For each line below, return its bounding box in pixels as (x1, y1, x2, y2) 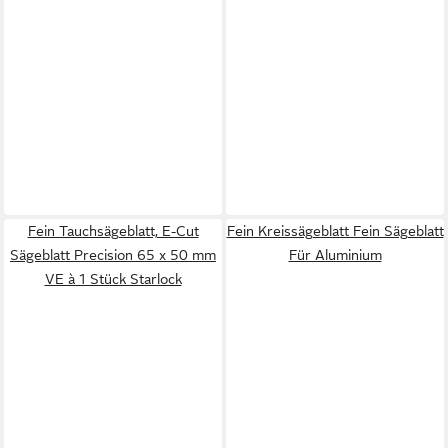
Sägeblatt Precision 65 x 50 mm (10, 247, 216, 263)
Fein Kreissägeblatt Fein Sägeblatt (226, 223, 444, 239)
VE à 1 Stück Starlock (44, 271, 182, 287)
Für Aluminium (288, 247, 382, 263)
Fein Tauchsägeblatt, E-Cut (27, 223, 199, 239)
